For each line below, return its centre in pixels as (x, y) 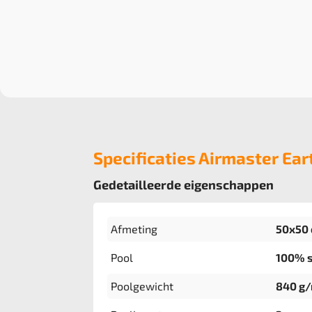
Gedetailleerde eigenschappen (184, 185)
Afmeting (134, 229)
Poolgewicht (142, 286)
